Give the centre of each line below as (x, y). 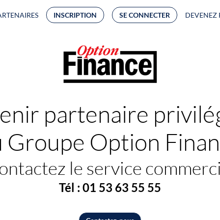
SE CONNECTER (145, 15)
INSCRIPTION (75, 15)
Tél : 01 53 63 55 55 (110, 188)
